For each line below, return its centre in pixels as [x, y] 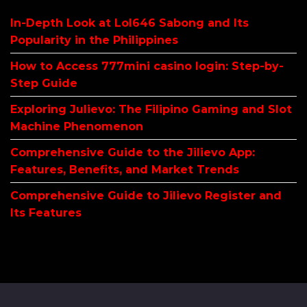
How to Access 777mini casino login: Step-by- [147, 66]
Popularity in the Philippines [94, 40]
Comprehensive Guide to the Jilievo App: [133, 153]
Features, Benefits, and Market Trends [125, 170]
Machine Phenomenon [77, 127]
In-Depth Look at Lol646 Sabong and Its [130, 23]
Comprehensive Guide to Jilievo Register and [146, 196]
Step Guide [44, 84]
